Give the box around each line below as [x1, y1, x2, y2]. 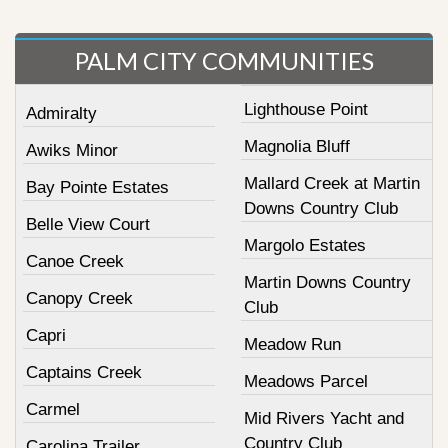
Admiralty [26, 103, 97, 123]
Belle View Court [26, 214, 150, 234]
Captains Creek [26, 362, 142, 382]
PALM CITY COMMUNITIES [74, 45, 374, 75]
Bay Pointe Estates [26, 177, 169, 197]
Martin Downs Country [243, 272, 411, 292]
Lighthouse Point [243, 99, 368, 119]
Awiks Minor [26, 140, 118, 160]
